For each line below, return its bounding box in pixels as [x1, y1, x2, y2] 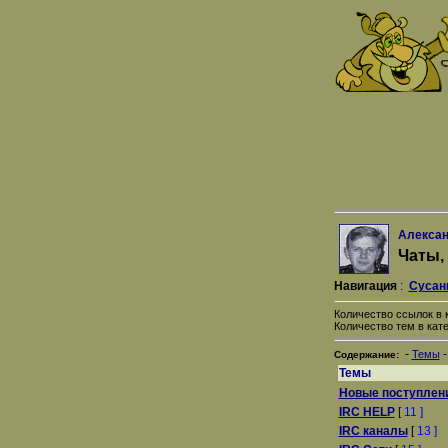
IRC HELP [338, 405, 395, 419]
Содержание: [333, 349, 399, 360]
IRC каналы [338, 424, 408, 438]
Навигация [333, 279, 397, 293]
